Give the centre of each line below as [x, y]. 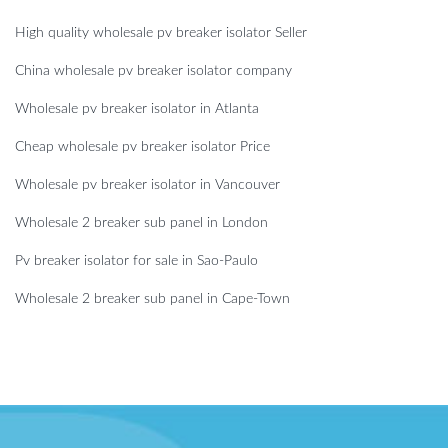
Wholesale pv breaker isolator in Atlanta [137, 109]
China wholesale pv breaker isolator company [153, 71]
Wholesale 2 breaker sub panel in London [141, 223]
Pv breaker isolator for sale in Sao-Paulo [136, 261]
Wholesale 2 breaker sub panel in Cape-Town [152, 299]
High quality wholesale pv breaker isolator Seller [161, 33]
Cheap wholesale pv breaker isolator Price [142, 147]
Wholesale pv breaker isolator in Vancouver [147, 185]
